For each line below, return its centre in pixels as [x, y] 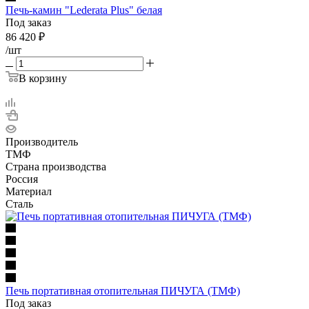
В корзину [43, 78]
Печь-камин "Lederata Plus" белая [84, 10]
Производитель [42, 141]
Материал [29, 191]
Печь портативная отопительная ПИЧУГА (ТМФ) [123, 290]
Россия [22, 179]
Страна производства [56, 166]
